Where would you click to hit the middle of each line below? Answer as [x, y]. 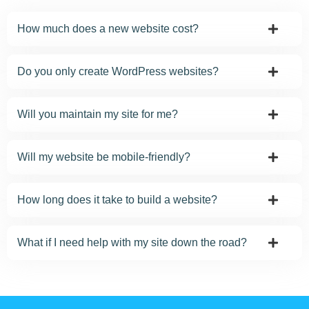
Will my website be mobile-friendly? [104, 157]
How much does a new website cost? [108, 28]
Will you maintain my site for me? [98, 114]
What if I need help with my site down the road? [132, 242]
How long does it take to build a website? [117, 199]
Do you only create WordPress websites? [118, 71]
